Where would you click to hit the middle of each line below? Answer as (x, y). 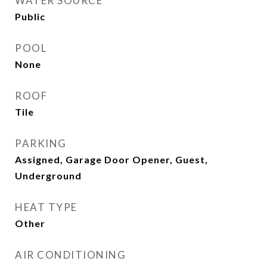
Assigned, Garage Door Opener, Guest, (111, 159)
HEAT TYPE (46, 207)
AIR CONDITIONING (70, 255)
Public (30, 16)
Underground (48, 176)
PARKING (41, 143)
